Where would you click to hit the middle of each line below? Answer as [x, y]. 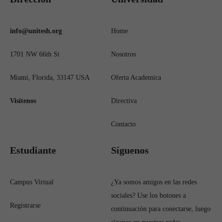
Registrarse [25, 205]
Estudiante [33, 150]
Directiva [124, 101]
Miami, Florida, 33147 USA [50, 78]
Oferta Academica [136, 78]
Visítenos [23, 101]
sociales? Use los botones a [148, 195]
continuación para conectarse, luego [161, 209]
